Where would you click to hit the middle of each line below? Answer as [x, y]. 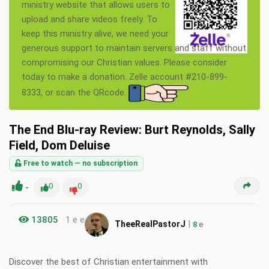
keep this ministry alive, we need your [95, 34]
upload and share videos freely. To [89, 20]
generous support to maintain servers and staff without [134, 48]
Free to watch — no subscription [80, 164]
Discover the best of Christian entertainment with [108, 262]
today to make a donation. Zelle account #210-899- [125, 77]
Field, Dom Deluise [59, 146]
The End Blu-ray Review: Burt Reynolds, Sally [132, 130]
